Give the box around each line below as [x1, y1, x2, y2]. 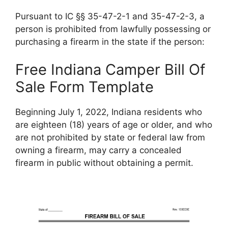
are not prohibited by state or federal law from [15, 132, 205, 143]
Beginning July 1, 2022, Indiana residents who [15, 107, 202, 118]
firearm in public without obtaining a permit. [15, 158, 193, 168]
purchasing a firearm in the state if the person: [15, 36, 205, 47]
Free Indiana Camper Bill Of [15, 61, 205, 79]
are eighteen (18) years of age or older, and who [15, 120, 212, 130]
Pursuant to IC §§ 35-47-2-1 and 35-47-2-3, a [15, 11, 205, 21]
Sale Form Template [15, 78, 154, 96]
